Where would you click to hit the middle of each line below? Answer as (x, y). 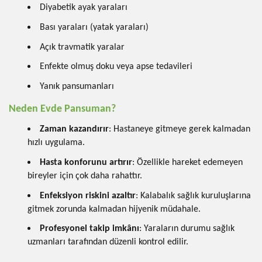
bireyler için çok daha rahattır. (85, 176)
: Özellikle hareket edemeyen (187, 163)
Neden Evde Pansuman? (62, 109)
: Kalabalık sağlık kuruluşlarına (193, 196)
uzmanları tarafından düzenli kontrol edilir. (108, 242)
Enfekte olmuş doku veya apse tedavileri (116, 67)
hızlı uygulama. (56, 143)
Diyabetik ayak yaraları (84, 8)
